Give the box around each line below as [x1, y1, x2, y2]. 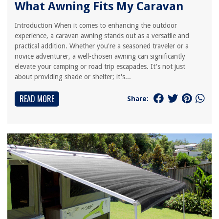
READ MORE [20, 93, 54, 105]
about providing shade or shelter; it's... [15, 73, 131, 81]
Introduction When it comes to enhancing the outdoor [15, 22, 177, 29]
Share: [127, 94, 149, 103]
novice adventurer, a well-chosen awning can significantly [15, 52, 185, 60]
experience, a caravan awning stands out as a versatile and [15, 32, 189, 40]
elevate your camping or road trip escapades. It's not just [15, 63, 185, 70]
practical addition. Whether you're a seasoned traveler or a [15, 42, 189, 50]
